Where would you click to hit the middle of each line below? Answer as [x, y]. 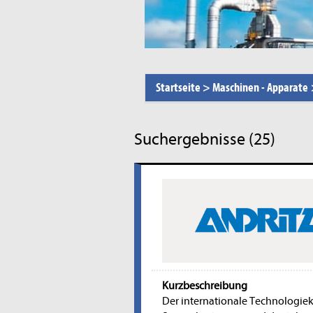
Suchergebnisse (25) [205, 140]
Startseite [178, 88]
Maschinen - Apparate [260, 88]
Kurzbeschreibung [205, 286]
